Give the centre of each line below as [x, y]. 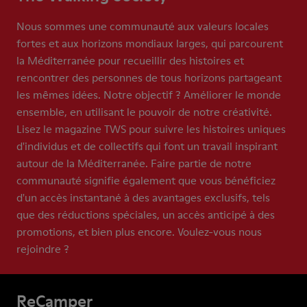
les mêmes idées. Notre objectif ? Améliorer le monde [149, 95]
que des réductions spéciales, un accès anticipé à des [146, 214]
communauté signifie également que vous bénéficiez [146, 180]
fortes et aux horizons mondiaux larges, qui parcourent [150, 43]
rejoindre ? [43, 249]
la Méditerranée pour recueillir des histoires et [130, 60]
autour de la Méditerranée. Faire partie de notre [134, 163]
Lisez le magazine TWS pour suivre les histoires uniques [151, 129]
